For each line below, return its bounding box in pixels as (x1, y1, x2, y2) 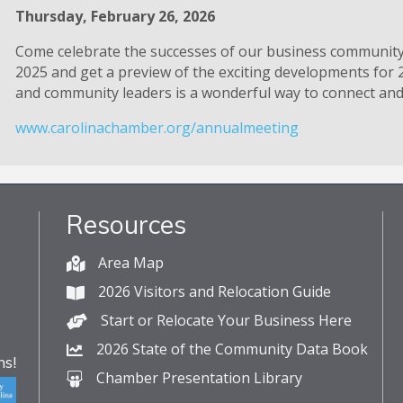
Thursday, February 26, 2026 (15, 5, 215, 26)
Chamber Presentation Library (96, 367, 303, 388)
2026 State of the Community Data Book (96, 338, 369, 359)
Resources (67, 208, 187, 240)
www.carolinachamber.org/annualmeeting (15, 117, 299, 138)
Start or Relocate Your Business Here (101, 309, 353, 330)
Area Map (98, 252, 165, 273)
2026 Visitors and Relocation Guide (98, 281, 332, 301)
